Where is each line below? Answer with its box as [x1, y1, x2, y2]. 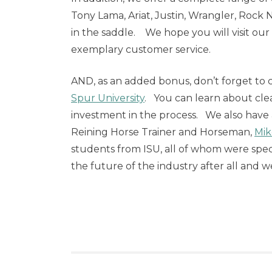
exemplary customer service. [71, 44, 211, 55]
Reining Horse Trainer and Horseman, [71, 126, 254, 138]
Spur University [71, 92, 144, 104]
